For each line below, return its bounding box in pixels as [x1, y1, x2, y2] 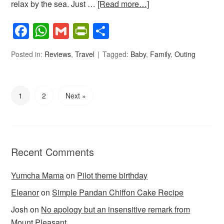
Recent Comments [11, 144, 94, 159]
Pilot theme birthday [77, 169, 148, 181]
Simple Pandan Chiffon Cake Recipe [52, 186, 184, 198]
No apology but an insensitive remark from [41, 203, 190, 215]
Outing [174, 48, 196, 59]
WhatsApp [49, 19, 123, 42]
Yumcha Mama [11, 169, 64, 181]
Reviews [44, 48, 71, 59]
